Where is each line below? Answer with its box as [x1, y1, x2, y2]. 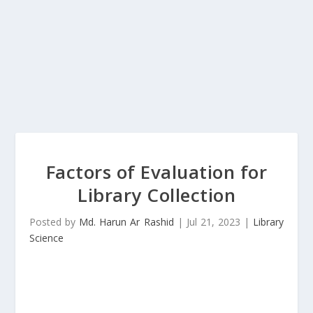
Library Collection [78, 182, 235, 208]
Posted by [29, 215, 80, 228]
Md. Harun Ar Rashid [79, 215, 174, 228]
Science [29, 231, 64, 245]
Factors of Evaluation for [45, 159, 268, 184]
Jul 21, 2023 [186, 215, 240, 228]
